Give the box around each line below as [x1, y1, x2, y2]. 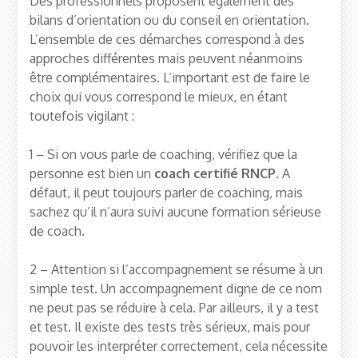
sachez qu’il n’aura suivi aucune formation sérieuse [30, 204, 322, 221]
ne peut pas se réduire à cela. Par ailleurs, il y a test [30, 300, 320, 316]
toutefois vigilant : [30, 108, 135, 125]
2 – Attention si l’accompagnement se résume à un [30, 261, 324, 278]
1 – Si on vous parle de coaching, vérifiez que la [30, 146, 298, 163]
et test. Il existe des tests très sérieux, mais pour [30, 319, 311, 336]
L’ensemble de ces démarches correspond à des [30, 31, 305, 48]
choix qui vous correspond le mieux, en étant [30, 89, 288, 105]
